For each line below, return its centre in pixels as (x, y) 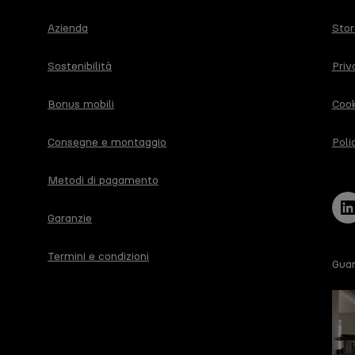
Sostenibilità (80, 66)
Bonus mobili (81, 104)
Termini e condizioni (98, 256)
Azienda (68, 28)
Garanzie (70, 218)
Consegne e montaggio (107, 142)
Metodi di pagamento (103, 180)
